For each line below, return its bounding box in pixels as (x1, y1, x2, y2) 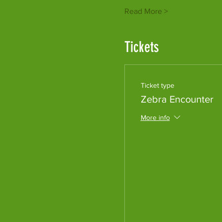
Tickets (124, 38, 159, 56)
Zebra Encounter (140, 94, 214, 105)
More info (140, 113, 170, 122)
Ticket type (140, 81, 174, 90)
